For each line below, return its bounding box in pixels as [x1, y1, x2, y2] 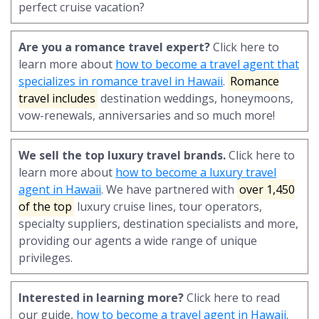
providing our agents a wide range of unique [19, 232, 257, 249]
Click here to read [184, 289, 280, 305]
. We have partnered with [101, 181, 237, 197]
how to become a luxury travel [115, 164, 276, 180]
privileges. [19, 249, 73, 266]
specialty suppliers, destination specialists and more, [19, 215, 298, 231]
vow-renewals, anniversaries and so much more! [19, 107, 275, 123]
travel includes [19, 90, 95, 106]
